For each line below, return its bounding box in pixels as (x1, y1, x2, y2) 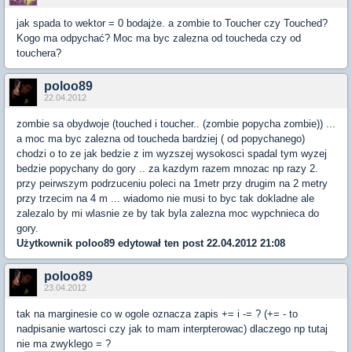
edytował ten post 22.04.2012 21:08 (115, 236, 285, 249)
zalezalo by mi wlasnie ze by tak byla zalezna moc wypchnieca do (16, 207, 319, 219)
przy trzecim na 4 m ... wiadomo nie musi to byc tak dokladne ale (16, 192, 314, 204)
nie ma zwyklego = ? (16, 337, 111, 350)
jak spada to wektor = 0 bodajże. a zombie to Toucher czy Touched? (16, 16, 328, 29)
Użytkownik (16, 236, 75, 249)
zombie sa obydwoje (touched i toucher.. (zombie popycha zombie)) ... (16, 117, 335, 130)
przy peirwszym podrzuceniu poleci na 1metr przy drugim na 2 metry (16, 177, 328, 189)
